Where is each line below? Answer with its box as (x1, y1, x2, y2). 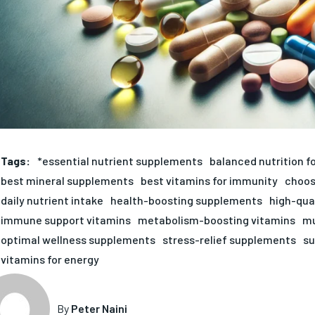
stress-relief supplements (162, 232, 296, 246)
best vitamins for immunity (140, 173, 278, 187)
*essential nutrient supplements (37, 153, 202, 167)
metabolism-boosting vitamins (137, 212, 295, 226)
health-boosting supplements (110, 193, 262, 207)
